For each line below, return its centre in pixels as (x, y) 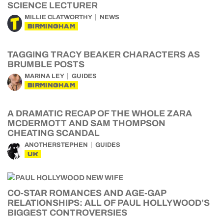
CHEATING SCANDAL (54, 133)
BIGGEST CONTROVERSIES (67, 213)
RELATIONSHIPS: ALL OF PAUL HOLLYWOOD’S (109, 203)
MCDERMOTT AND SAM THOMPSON (86, 123)
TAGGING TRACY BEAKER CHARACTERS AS (104, 55)
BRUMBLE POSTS (46, 64)
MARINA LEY (44, 76)
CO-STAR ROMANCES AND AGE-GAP (87, 193)
